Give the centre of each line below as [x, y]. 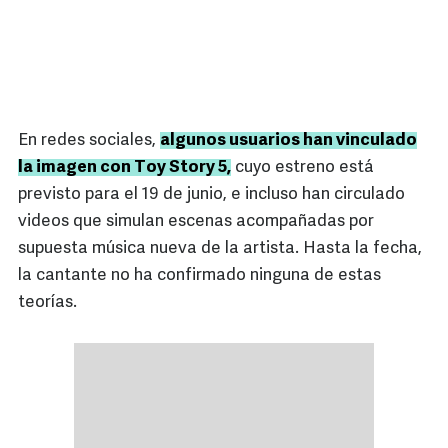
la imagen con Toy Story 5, [124, 167]
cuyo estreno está [302, 167]
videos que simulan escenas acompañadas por [196, 221]
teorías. [47, 302]
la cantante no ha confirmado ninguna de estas [199, 275]
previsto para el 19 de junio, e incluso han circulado [211, 194]
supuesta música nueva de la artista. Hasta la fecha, [220, 248]
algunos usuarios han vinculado [288, 140]
